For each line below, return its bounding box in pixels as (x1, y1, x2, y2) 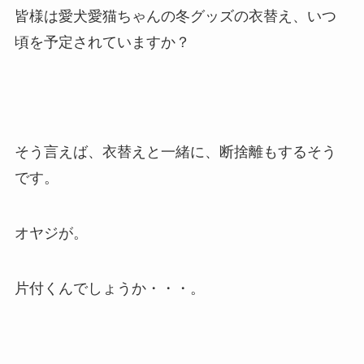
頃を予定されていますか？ (14, 33, 190, 50)
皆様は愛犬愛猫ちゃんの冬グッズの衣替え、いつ (14, 7, 336, 24)
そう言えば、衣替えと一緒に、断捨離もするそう (14, 144, 336, 161)
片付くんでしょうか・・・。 (14, 279, 205, 297)
